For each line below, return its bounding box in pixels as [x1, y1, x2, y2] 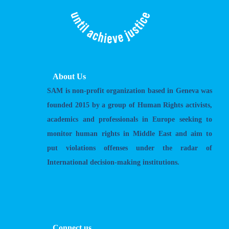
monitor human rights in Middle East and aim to [47, 130, 212, 138]
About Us [53, 72, 86, 81]
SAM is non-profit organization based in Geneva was [47, 87, 212, 95]
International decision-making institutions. [47, 158, 180, 166]
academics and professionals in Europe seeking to [47, 116, 212, 123]
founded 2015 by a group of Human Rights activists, [47, 101, 212, 109]
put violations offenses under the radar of [47, 144, 212, 152]
